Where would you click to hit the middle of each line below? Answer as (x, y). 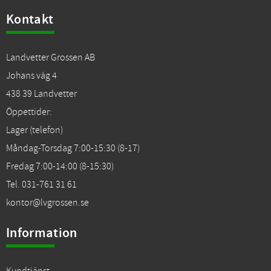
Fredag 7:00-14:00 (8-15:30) (60, 167)
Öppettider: (29, 112)
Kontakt (30, 20)
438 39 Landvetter (41, 94)
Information (42, 233)
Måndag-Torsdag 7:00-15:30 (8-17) (73, 149)
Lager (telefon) (34, 130)
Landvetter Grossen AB (51, 58)
